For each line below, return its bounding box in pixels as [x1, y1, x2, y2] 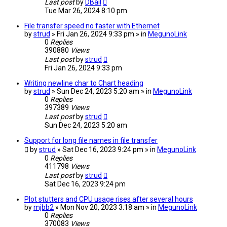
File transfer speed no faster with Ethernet [24, 22, 160, 30]
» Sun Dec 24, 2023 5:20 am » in [52, 87, 153, 96]
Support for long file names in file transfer [24, 136, 158, 145]
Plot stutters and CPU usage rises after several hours [24, 195, 193, 204]
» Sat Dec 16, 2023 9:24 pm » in [57, 145, 157, 154]
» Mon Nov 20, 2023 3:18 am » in [55, 203, 158, 212]
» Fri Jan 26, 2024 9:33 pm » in [52, 30, 148, 39]
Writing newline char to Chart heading [24, 79, 143, 88]
